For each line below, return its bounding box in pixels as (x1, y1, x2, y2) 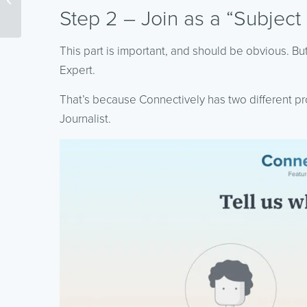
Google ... (24, 17, 60, 28)
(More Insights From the (24, 3, 112, 14)
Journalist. (60, 111, 111, 126)
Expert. (60, 62, 95, 77)
